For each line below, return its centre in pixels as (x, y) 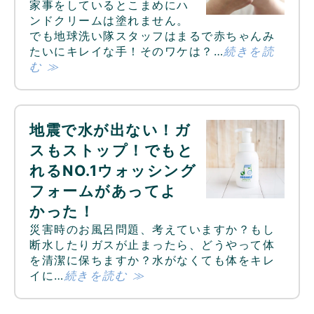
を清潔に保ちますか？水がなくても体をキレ (152, 260)
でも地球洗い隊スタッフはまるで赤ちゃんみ (152, 36)
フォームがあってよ (103, 191)
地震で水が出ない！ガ (110, 130)
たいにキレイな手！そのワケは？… (127, 52)
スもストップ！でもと (112, 151)
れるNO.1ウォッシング (113, 171)
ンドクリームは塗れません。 (109, 21)
